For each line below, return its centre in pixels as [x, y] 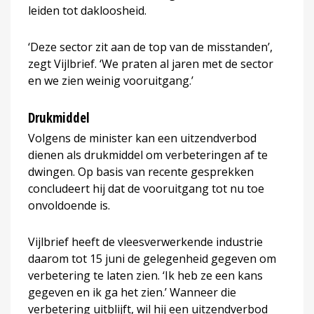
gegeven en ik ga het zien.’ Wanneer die [132, 292]
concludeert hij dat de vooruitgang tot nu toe [146, 188]
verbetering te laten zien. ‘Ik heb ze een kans [145, 275]
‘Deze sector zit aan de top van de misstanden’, [150, 47]
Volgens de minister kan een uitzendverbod [142, 138]
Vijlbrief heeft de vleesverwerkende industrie [145, 241]
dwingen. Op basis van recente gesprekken [141, 171]
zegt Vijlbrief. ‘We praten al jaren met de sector [151, 63]
